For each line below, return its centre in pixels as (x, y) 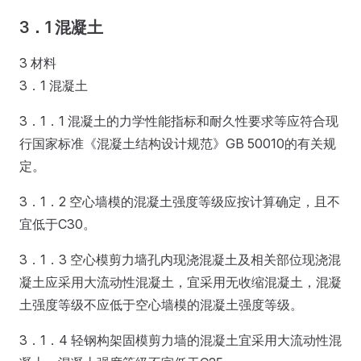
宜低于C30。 (58, 224)
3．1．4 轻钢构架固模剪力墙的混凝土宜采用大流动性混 (180, 340)
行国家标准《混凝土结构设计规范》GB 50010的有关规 (178, 143)
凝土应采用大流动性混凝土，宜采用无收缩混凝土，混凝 (180, 282)
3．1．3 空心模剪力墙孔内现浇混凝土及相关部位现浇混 (180, 259)
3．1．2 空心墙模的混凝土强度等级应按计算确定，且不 (180, 201)
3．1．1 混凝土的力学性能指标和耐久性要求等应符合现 (179, 120)
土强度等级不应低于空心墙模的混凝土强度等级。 (161, 304)
